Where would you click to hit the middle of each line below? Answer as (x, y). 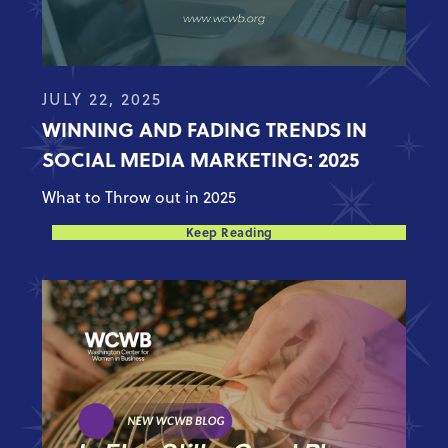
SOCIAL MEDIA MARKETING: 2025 (201, 158)
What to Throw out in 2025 (139, 196)
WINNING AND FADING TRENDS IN (205, 128)
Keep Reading (229, 231)
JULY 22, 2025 (102, 98)
